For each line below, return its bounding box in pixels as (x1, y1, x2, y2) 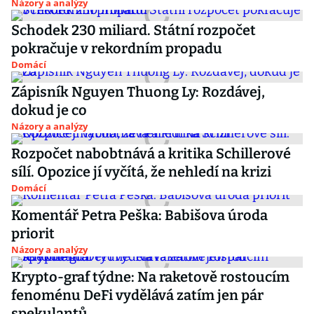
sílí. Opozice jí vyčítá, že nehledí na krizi (11, 163, 271, 180)
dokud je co (11, 102, 87, 118)
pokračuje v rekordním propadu (11, 40, 222, 57)
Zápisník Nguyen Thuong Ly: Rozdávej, (11, 83, 265, 100)
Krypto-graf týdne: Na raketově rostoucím (11, 268, 289, 285)
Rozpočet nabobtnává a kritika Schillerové (11, 145, 291, 162)
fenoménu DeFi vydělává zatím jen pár (11, 287, 264, 303)
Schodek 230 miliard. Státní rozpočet (11, 22, 256, 39)
